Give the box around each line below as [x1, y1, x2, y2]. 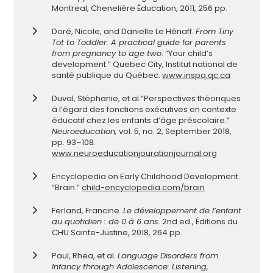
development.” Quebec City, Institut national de [52, 58, 238, 71]
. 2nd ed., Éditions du [158, 216, 238, 228]
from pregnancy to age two [52, 48, 161, 60]
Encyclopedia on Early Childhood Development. [52, 171, 240, 183]
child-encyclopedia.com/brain [82, 182, 205, 194]
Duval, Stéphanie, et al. [52, 93, 141, 105]
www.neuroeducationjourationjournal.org [52, 147, 217, 160]
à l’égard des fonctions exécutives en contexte [52, 104, 236, 116]
